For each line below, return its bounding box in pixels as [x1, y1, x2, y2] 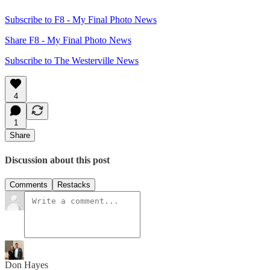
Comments [10, 180, 48, 189]
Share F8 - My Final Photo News [5, 35, 131, 46]
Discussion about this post [5, 154, 110, 165]
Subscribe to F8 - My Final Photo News [5, 14, 157, 25]
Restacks [57, 180, 90, 189]
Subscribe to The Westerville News [5, 55, 139, 66]
